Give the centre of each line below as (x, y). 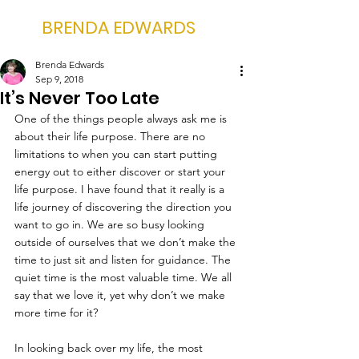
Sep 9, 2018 (59, 79)
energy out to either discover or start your (121, 171)
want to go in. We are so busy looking (111, 224)
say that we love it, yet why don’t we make (121, 295)
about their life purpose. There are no (111, 136)
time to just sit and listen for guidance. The (124, 260)
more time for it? (56, 313)
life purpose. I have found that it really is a (121, 189)
